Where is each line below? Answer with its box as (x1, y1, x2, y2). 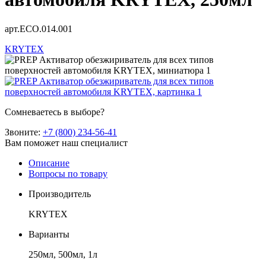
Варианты (28, 229, 69, 239)
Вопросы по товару (28, 168, 107, 179)
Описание (28, 157, 69, 168)
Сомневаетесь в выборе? (5, 106, 104, 117)
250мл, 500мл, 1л (28, 249, 97, 259)
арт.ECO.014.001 (5, 23, 72, 34)
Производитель (28, 188, 91, 199)
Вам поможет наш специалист (5, 137, 128, 148)
